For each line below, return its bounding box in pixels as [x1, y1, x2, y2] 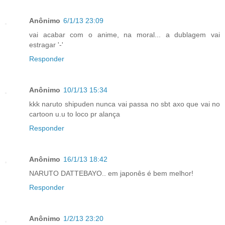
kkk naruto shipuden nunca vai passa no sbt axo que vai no [29, 99, 220, 108]
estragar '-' [29, 40, 63, 49]
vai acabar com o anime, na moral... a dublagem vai [29, 30, 220, 39]
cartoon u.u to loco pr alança [29, 109, 120, 118]
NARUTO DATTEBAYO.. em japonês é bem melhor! [29, 169, 193, 177]
